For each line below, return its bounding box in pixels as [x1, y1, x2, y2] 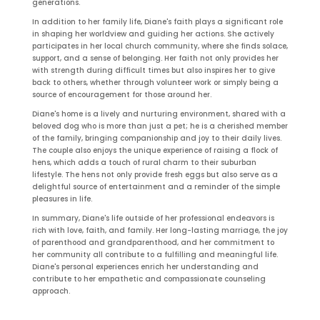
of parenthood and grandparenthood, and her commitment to [31, 236, 274, 248]
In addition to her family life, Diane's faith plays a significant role [31, 16, 283, 27]
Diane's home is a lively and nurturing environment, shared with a [31, 108, 286, 119]
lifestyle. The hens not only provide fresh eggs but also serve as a [31, 169, 278, 180]
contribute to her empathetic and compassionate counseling [31, 273, 266, 284]
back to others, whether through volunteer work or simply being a [31, 76, 279, 88]
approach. [31, 285, 70, 296]
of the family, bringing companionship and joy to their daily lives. [31, 132, 281, 144]
